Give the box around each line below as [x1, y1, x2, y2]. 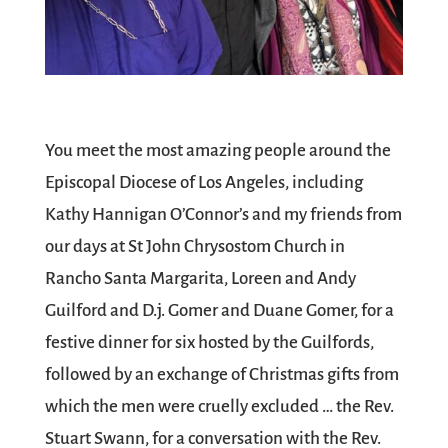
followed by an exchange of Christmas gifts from [44, 365, 399, 385]
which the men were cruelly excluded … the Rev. [44, 397, 394, 417]
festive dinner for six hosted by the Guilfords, [44, 333, 374, 353]
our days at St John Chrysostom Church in [44, 237, 345, 257]
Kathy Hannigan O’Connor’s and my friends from [44, 205, 402, 225]
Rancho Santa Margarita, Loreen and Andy [44, 269, 356, 289]
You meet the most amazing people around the [44, 141, 391, 161]
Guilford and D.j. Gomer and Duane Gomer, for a [44, 301, 394, 321]
